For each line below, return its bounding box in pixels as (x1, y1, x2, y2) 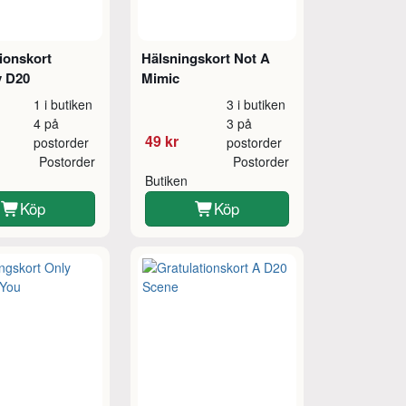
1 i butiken (33, 95, 92, 114)
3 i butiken (227, 95, 286, 114)
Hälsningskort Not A (140, 48, 270, 69)
